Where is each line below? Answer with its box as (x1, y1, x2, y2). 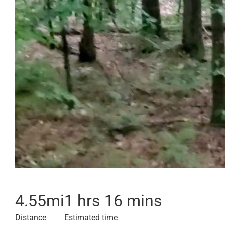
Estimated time (64, 213, 118, 222)
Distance (15, 213, 46, 222)
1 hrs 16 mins (64, 191, 162, 210)
